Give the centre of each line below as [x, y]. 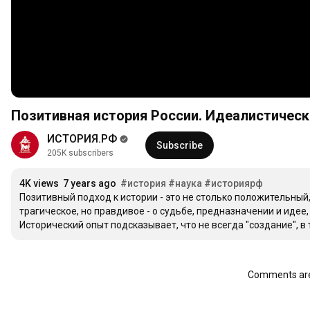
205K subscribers [80, 153]
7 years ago [90, 184]
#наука [185, 184]
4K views [39, 184]
